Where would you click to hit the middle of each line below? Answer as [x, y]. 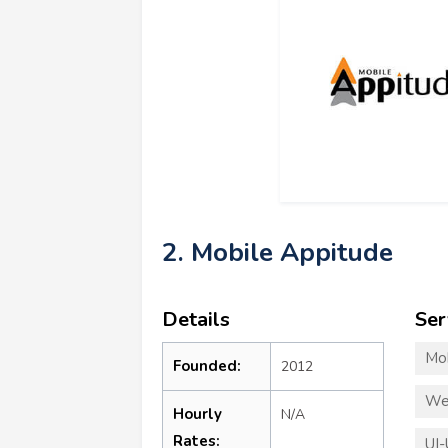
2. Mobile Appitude [277, 252]
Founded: [207, 365]
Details [196, 319]
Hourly [197, 413]
